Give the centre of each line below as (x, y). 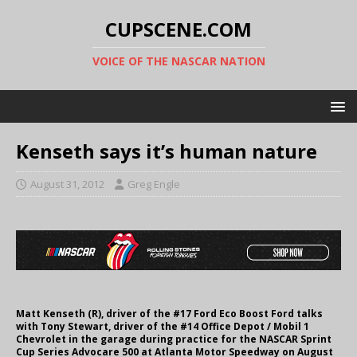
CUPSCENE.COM (178, 29)
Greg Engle (154, 184)
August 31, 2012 (67, 184)
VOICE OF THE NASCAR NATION (178, 61)
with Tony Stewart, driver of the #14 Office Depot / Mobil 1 (163, 327)
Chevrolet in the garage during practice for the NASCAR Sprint (174, 339)
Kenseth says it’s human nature (167, 151)
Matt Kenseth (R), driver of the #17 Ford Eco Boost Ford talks (169, 314)
